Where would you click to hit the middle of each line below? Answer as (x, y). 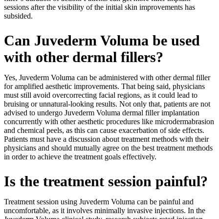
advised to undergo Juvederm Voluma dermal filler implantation (102, 112)
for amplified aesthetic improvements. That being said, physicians (104, 86)
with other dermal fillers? (84, 57)
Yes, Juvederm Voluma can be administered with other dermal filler (107, 77)
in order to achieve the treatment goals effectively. (80, 156)
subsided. (20, 16)
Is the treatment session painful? (106, 181)
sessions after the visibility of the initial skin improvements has (99, 7)
